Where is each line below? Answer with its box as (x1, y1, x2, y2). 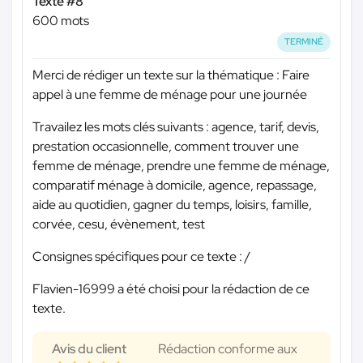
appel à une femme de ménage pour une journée (32, 85, 307, 103)
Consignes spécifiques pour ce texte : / (32, 247, 250, 265)
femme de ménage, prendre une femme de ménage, (32, 156, 330, 174)
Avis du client (52, 340, 126, 357)
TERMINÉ (284, 36, 324, 48)
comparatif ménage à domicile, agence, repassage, (32, 176, 317, 194)
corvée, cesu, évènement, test (32, 215, 205, 233)
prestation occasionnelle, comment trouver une (32, 137, 299, 155)
